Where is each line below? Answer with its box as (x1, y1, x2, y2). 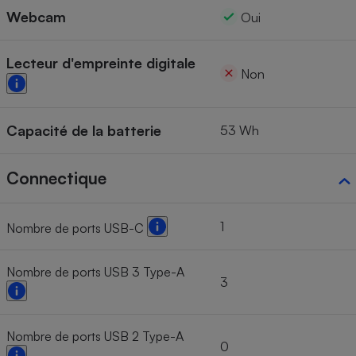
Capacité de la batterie (6, 121, 161, 139)
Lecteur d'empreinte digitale (6, 53, 195, 72)
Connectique (6, 167, 106, 188)
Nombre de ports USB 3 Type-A (6, 263, 184, 280)
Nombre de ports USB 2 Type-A (6, 327, 184, 344)
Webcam (6, 7, 66, 25)
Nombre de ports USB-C (6, 219, 147, 236)
